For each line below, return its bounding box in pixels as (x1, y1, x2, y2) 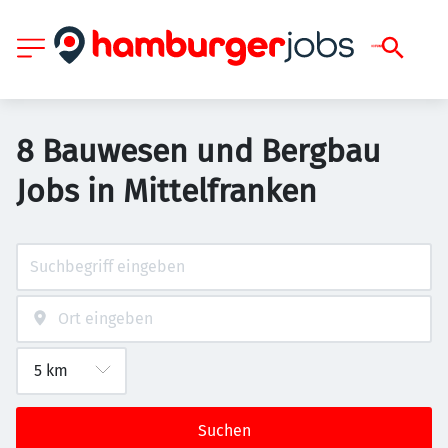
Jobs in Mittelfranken (16, 172, 317, 210)
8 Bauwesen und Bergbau (16, 132, 381, 170)
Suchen (197, 421, 251, 440)
